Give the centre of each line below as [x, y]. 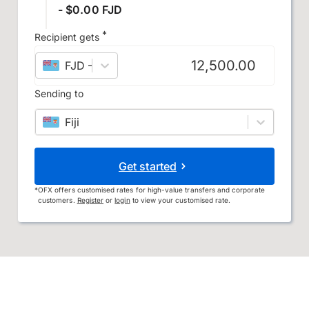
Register [90, 200]
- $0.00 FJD [90, 10]
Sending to [59, 93]
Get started [148, 166]
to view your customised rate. [180, 200]
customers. [58, 200]
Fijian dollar [127, 66]
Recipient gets [67, 37]
